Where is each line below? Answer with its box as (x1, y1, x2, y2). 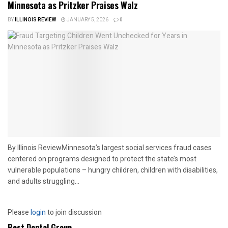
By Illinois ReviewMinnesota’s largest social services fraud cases (8, 143, 212, 152)
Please (8, 207, 31, 218)
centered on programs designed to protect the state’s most (8, 154, 196, 163)
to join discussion (46, 207, 102, 218)
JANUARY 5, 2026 (66, 16, 108, 23)
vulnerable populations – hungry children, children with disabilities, (8, 165, 218, 174)
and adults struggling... (8, 177, 79, 185)
